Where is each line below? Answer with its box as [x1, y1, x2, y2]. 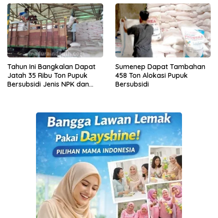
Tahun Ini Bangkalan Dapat [7, 62, 95, 71]
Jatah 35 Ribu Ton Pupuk [7, 71, 88, 80]
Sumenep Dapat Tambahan [115, 62, 205, 71]
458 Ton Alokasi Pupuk [115, 71, 188, 80]
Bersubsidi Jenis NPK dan [7, 79, 89, 89]
